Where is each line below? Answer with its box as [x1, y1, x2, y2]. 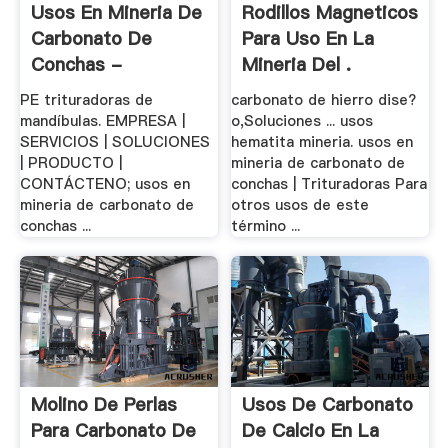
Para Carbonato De [30, 418, 196, 444]
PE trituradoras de [19, 89, 153, 110]
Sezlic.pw [30, 78, 113, 104]
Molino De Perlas [30, 392, 177, 418]
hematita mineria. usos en [231, 131, 414, 152]
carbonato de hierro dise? [231, 89, 417, 110]
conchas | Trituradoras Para [231, 173, 428, 194]
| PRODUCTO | [19, 152, 122, 173]
